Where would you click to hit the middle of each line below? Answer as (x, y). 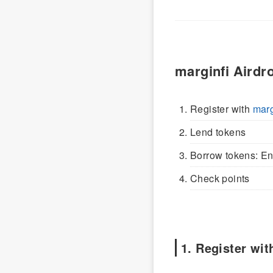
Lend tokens (218, 132)
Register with (222, 109)
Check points (220, 179)
